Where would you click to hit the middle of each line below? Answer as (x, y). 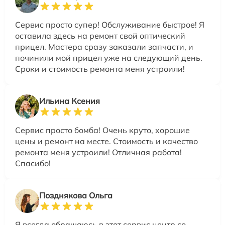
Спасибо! (33, 163)
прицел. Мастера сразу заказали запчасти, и (104, 46)
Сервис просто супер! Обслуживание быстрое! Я (110, 24)
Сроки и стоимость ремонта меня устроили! (100, 69)
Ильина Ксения (70, 101)
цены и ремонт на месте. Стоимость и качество (106, 141)
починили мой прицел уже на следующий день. (109, 58)
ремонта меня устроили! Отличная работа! (98, 152)
